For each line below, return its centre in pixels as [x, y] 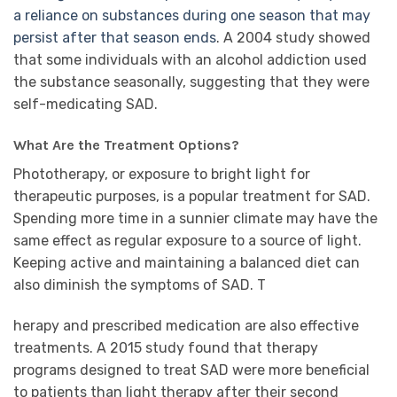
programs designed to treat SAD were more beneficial [191, 370]
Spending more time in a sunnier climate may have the [195, 219]
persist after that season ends [115, 38]
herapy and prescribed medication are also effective [186, 325]
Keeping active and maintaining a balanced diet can [187, 263]
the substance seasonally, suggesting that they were [191, 82]
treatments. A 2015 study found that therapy [166, 347]
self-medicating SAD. [86, 105]
